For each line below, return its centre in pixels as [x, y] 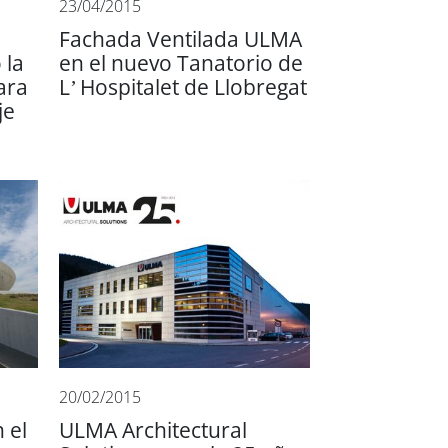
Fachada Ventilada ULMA [181, 39]
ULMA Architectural [153, 430]
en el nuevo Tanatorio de [181, 63]
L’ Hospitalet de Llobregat [183, 87]
